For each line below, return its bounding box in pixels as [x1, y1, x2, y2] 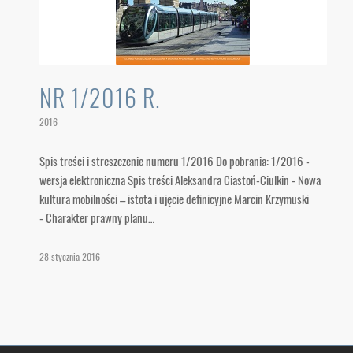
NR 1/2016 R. [39, 80, 160, 115]
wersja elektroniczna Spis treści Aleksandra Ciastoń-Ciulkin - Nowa [39, 171, 321, 188]
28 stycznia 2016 [39, 250, 100, 264]
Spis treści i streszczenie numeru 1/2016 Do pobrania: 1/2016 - [39, 152, 310, 169]
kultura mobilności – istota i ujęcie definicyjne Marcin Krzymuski [39, 190, 309, 207]
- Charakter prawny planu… [39, 209, 154, 226]
